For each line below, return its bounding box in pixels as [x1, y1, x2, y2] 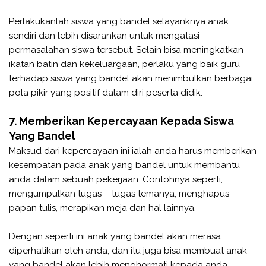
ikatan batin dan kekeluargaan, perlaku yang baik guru [9, 58, 240, 69]
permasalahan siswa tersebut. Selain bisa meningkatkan [9, 44, 243, 55]
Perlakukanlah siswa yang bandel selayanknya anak [9, 15, 229, 27]
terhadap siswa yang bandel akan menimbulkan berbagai [9, 72, 253, 84]
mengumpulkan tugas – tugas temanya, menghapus [9, 188, 229, 199]
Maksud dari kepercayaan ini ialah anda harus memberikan [9, 145, 256, 156]
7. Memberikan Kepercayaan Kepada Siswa [9, 114, 234, 127]
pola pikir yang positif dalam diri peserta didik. [9, 87, 202, 98]
